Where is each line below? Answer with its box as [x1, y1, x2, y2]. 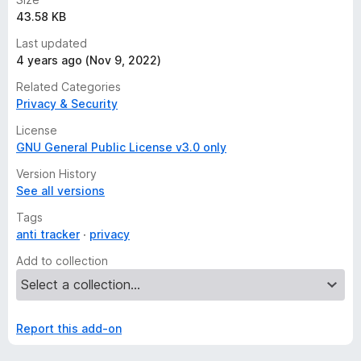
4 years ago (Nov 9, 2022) [16, 53, 161, 67]
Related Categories [16, 80, 121, 93]
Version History [16, 167, 97, 180]
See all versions [16, 184, 105, 197]
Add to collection [16, 254, 108, 268]
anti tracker [16, 227, 80, 241]
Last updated [16, 36, 87, 50]
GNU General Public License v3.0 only [16, 140, 226, 154]
